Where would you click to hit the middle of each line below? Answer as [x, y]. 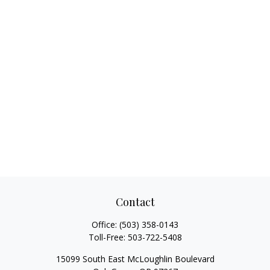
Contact [135, 202]
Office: [105, 224]
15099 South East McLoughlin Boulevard [135, 259]
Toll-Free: [108, 237]
